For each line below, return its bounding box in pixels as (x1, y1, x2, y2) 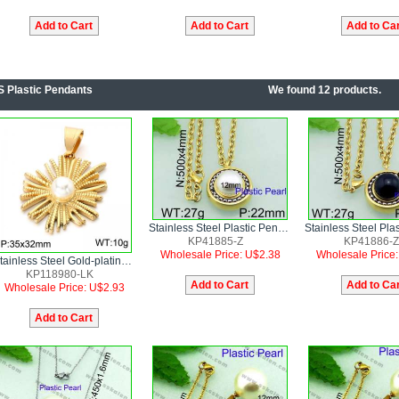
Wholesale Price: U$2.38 (159, 248, 281, 261)
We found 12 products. (267, 84, 381, 96)
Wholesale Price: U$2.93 (4, 281, 125, 294)
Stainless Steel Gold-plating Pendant (121, 255, 132, 267)
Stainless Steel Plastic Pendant (278, 221, 289, 234)
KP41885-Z (188, 234, 243, 248)
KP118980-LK (26, 268, 94, 281)
